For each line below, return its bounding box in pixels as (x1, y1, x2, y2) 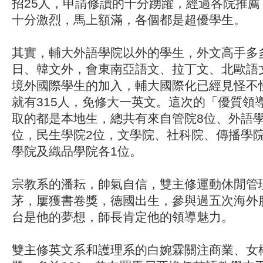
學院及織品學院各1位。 (12, 144, 142, 158)
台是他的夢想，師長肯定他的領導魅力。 (12, 210, 234, 224)
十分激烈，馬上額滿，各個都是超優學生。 (12, 13, 246, 26)
